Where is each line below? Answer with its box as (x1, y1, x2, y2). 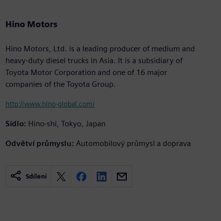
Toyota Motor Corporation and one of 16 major (5, 68, 167, 77)
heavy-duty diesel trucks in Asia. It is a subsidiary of (5, 56, 183, 66)
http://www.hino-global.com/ (5, 100, 95, 109)
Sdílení (25, 173, 47, 181)
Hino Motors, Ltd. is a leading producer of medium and (5, 44, 195, 54)
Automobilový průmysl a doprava (75, 139, 191, 148)
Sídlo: (5, 119, 26, 129)
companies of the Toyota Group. (5, 79, 116, 89)
